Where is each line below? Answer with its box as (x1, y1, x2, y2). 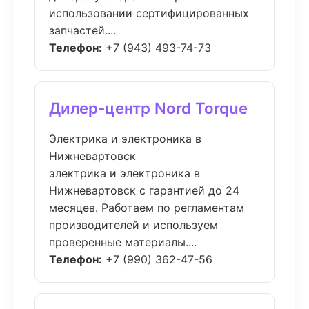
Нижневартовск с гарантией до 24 (49, 183, 239, 197)
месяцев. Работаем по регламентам (49, 201, 244, 215)
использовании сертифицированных (49, 6, 249, 20)
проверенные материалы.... (49, 235, 197, 249)
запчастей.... (49, 23, 116, 37)
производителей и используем (49, 218, 218, 232)
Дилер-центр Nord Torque (49, 99, 248, 117)
